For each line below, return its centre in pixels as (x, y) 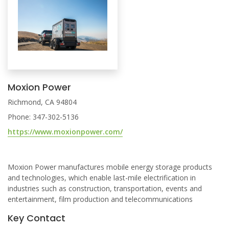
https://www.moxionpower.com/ (65, 132)
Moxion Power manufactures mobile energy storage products (110, 167)
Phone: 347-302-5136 (43, 117)
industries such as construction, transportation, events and (105, 188)
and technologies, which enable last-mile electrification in (102, 178)
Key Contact (37, 218)
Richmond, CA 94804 (42, 102)
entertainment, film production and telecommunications (100, 199)
